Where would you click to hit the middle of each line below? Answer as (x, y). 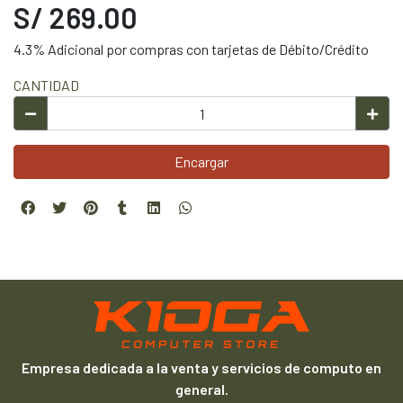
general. (201, 389)
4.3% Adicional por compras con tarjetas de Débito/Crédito (191, 49)
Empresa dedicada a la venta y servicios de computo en (201, 367)
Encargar (201, 161)
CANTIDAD (46, 85)
